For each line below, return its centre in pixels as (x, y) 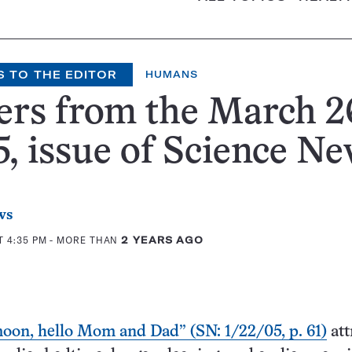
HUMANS (172, 74)
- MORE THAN (84, 240)
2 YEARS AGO (163, 240)
